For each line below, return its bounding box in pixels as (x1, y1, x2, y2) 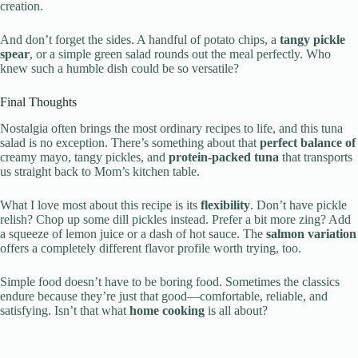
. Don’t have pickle (250, 197, 347, 212)
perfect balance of (260, 135, 356, 149)
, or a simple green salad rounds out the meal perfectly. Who (30, 47, 331, 62)
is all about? (205, 303, 268, 317)
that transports (279, 149, 352, 164)
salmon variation (266, 226, 356, 241)
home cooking (129, 303, 205, 317)
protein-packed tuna (169, 149, 279, 164)
